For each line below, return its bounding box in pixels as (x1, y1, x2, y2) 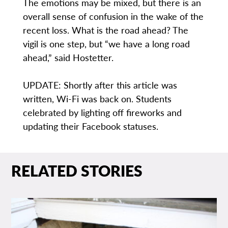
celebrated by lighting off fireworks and (22, 106, 182, 119)
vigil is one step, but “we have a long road (22, 37, 190, 50)
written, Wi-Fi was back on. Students (22, 92, 172, 105)
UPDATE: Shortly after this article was (22, 78, 177, 92)
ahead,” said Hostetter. (22, 51, 113, 64)
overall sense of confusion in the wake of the (22, 10, 204, 23)
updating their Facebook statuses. (22, 120, 158, 133)
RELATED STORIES (11, 159, 143, 181)
